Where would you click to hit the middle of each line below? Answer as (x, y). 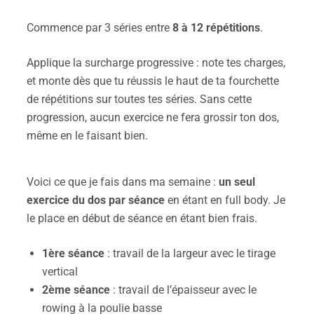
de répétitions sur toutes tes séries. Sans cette (139, 100)
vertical (60, 272)
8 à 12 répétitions (216, 28)
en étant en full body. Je (225, 200)
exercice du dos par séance (96, 200)
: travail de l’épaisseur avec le (183, 290)
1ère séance (73, 254)
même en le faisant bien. (87, 136)
